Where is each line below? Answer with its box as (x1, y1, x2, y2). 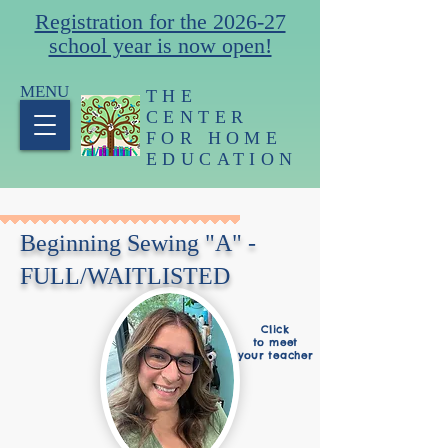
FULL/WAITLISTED (20, 263, 230, 289)
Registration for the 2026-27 (34, 9, 286, 34)
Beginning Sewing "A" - (20, 230, 256, 256)
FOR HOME (146, 128, 283, 148)
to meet (252, 336, 299, 349)
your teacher (238, 349, 313, 362)
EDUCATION (146, 149, 298, 169)
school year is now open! (48, 33, 272, 58)
